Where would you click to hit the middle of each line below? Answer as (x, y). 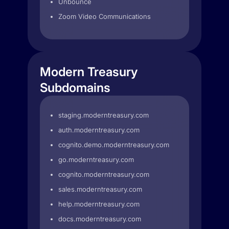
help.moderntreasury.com (99, 204)
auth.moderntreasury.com (99, 130)
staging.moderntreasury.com (104, 115)
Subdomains (75, 88)
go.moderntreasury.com (96, 159)
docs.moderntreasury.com (100, 219)
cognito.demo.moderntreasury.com (114, 145)
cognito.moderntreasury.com (104, 174)
